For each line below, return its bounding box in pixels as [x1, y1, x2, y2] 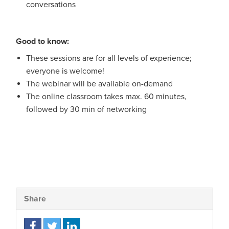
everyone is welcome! [26, 66, 104, 77]
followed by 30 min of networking [26, 104, 147, 115]
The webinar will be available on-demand [26, 79, 173, 89]
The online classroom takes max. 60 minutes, [26, 91, 187, 102]
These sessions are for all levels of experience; [26, 53, 192, 64]
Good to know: [16, 36, 69, 47]
